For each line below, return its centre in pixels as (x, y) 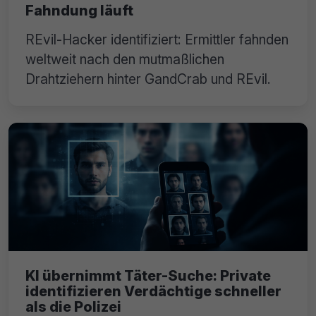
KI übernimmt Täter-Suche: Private (148, 275)
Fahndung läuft (79, 10)
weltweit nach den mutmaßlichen (125, 59)
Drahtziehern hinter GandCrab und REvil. (148, 79)
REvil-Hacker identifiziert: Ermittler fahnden (157, 39)
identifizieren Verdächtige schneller (153, 291)
